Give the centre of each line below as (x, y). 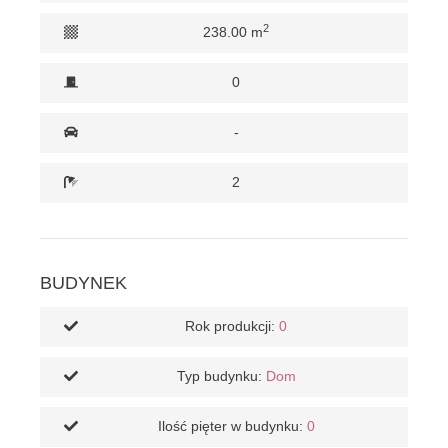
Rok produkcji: (230, 326)
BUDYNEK (83, 283)
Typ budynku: (219, 376)
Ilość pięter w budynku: (230, 426)
